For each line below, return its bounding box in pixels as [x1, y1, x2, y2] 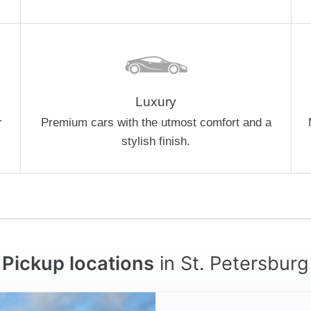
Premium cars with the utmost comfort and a [40, 115, 271, 129]
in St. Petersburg [154, 251, 309, 275]
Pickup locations [2, 251, 154, 275]
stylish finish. [121, 134, 190, 148]
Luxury [135, 94, 176, 109]
